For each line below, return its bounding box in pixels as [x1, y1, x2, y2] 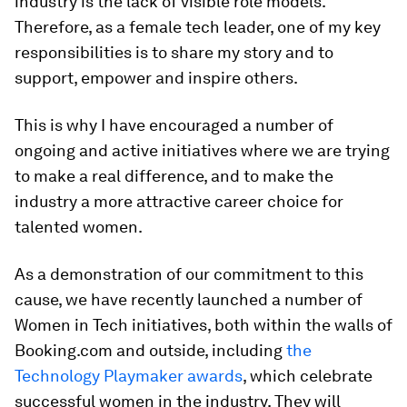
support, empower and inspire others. [15, 68, 298, 87]
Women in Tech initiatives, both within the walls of [15, 315, 392, 334]
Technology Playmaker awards [15, 366, 243, 385]
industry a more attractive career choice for [15, 192, 343, 211]
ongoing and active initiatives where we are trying [15, 141, 390, 160]
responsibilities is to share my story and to [15, 43, 333, 62]
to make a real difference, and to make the [15, 166, 333, 185]
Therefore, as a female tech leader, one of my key [15, 17, 381, 36]
